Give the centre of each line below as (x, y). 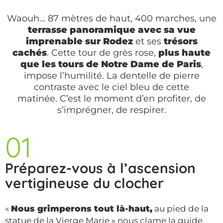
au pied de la (180, 209)
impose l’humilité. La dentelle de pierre (111, 75)
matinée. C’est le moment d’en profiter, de (111, 98)
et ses (148, 41)
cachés (30, 53)
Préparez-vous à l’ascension (100, 168)
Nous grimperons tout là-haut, (82, 209)
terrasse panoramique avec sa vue (111, 30)
